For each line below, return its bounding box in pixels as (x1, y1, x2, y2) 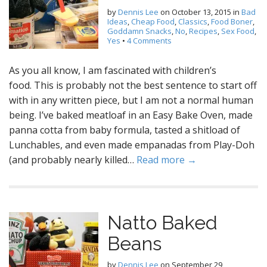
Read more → (136, 153, 197, 166)
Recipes (189, 26, 218, 36)
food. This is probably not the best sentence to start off (9, 79, 257, 92)
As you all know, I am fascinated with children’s (9, 64, 216, 77)
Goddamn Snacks (107, 26, 172, 36)
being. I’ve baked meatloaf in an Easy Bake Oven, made (9, 108, 253, 122)
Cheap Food (131, 16, 175, 27)
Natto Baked (107, 212, 218, 234)
